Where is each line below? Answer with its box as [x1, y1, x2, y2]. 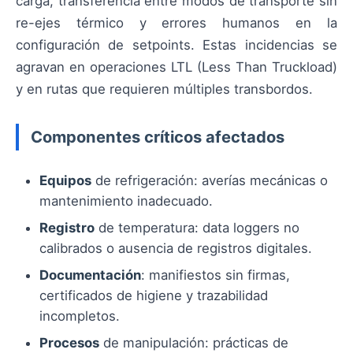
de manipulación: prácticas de [99, 335, 288, 351]
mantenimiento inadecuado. [39, 193, 213, 210]
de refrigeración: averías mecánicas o [91, 173, 328, 189]
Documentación [39, 267, 141, 284]
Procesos [39, 335, 99, 351]
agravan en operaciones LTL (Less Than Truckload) [16, 59, 337, 75]
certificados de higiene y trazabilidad [39, 288, 268, 304]
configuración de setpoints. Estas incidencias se [16, 37, 337, 53]
